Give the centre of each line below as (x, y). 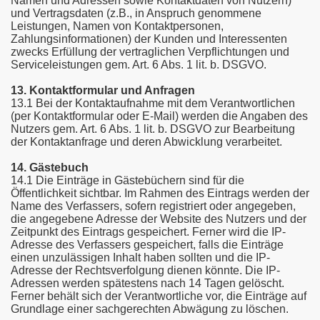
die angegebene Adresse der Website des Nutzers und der (159, 219)
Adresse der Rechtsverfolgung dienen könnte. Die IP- (145, 270)
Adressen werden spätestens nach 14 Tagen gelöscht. (147, 283)
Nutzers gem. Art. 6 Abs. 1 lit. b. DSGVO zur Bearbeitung (153, 129)
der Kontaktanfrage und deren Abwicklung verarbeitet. (146, 142)
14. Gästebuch (50, 167)
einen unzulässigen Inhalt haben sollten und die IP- (140, 257)
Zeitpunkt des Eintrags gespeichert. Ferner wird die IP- (148, 232)
